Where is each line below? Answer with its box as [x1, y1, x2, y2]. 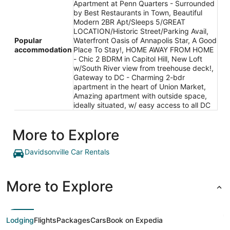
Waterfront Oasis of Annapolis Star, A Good [73, 36, 217, 45]
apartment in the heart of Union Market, [73, 82, 206, 91]
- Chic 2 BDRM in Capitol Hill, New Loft [73, 54, 202, 64]
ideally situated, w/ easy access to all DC [73, 101, 210, 110]
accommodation [14, 45, 72, 54]
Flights [34, 216, 56, 225]
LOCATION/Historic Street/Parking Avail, [73, 27, 208, 36]
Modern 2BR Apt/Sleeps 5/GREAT [73, 17, 185, 27]
